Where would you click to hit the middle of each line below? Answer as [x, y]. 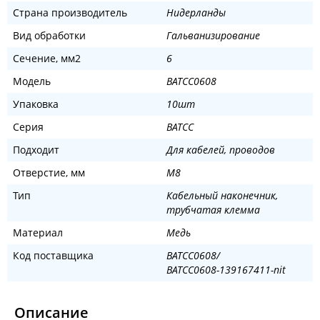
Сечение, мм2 [47, 59]
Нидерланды [196, 13]
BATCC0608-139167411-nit [226, 270]
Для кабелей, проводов [220, 150]
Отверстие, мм [49, 173]
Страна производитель [70, 13]
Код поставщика [53, 256]
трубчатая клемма [213, 210]
